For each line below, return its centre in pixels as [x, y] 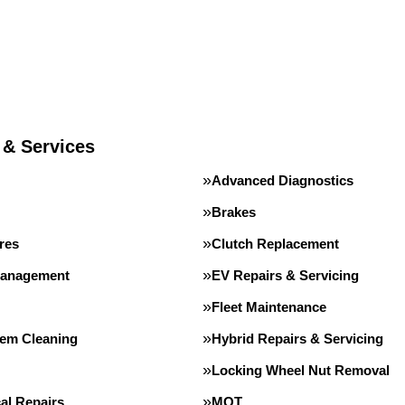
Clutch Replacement [275, 244]
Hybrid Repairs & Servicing [297, 339]
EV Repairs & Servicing [285, 275]
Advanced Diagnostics [283, 180]
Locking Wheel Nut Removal [301, 370]
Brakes [234, 212]
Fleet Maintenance [269, 307]
